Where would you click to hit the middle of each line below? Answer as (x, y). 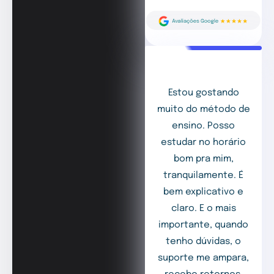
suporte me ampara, (204, 258)
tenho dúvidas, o (204, 242)
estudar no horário (204, 143)
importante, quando (204, 225)
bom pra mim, (203, 159)
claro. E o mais (203, 209)
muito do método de (203, 110)
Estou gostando (203, 93)
